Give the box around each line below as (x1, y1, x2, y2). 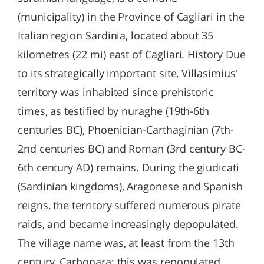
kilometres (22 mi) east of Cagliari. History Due (18, 47, 246, 61)
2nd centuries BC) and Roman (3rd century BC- (18, 141, 246, 156)
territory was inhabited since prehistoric (18, 85, 214, 99)
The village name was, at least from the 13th (18, 236, 235, 250)
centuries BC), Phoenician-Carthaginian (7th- (18, 123, 234, 137)
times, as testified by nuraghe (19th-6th (18, 104, 210, 118)
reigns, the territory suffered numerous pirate (18, 198, 241, 212)
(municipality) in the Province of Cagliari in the (18, 9, 245, 24)
